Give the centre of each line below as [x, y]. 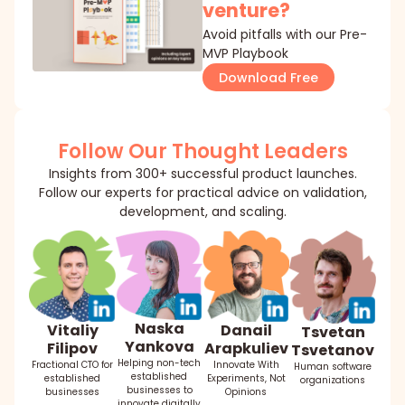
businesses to [159, 390]
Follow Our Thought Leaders [202, 151]
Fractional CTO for [72, 365]
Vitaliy [72, 331]
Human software [333, 366]
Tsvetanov [333, 350]
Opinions [246, 392]
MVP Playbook [245, 53]
